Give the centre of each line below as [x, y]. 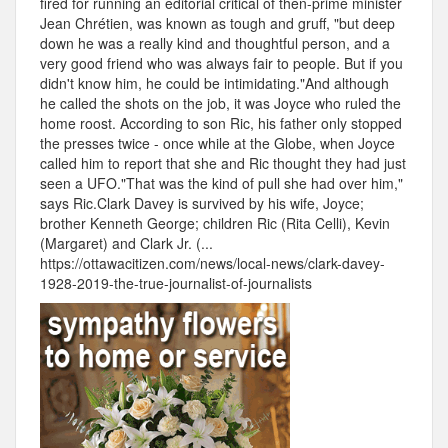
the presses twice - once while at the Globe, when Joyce [217, 143]
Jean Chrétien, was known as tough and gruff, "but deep [217, 23]
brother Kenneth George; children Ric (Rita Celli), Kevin [215, 223]
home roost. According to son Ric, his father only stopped [221, 123]
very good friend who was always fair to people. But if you [221, 63]
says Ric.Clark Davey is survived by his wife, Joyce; [202, 203]
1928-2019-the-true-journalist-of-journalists [176, 283]
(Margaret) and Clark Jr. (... [126, 243]
